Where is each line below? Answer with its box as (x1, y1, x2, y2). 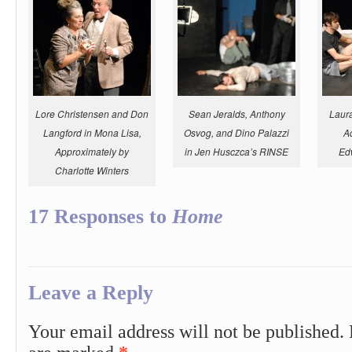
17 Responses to (28, 204, 172, 228)
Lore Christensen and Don (35, 106, 148, 120)
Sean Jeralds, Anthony (188, 106, 285, 120)
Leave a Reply (28, 280, 153, 304)
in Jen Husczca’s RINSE (185, 144, 288, 158)
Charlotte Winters (55, 163, 129, 177)
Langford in (42, 125, 94, 139)
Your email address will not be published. (28, 321, 344, 342)
